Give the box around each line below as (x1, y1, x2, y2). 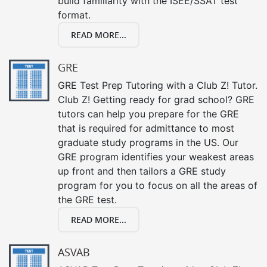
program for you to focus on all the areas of (58, 179, 257, 191)
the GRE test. (58, 193, 117, 206)
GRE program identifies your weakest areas (58, 150, 254, 163)
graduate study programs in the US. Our (58, 136, 238, 148)
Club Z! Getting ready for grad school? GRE (58, 93, 254, 105)
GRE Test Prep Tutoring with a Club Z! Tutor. (58, 79, 257, 91)
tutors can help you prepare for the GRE (58, 107, 239, 120)
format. (58, 8, 91, 21)
